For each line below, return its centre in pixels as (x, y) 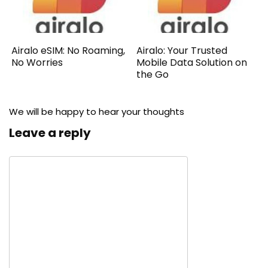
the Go (153, 75)
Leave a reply (50, 133)
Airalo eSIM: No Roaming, (68, 51)
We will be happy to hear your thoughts (97, 112)
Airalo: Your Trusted (182, 51)
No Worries (37, 63)
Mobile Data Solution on (192, 63)
